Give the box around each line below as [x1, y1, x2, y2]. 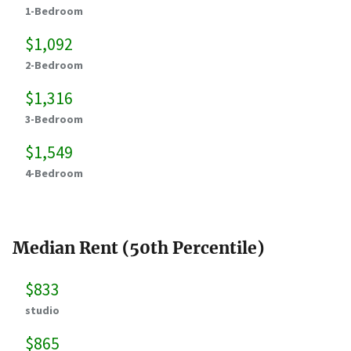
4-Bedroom [25, 165, 83, 180]
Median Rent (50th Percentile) [13, 237, 264, 259]
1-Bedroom [25, 3, 83, 18]
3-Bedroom [25, 111, 83, 126]
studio [25, 302, 60, 317]
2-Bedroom [25, 57, 83, 72]
